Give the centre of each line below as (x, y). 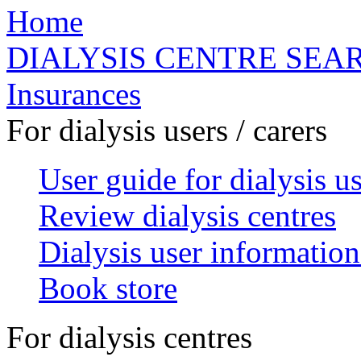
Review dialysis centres (187, 215)
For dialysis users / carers (167, 130)
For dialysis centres (129, 337)
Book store (108, 288)
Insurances (74, 93)
